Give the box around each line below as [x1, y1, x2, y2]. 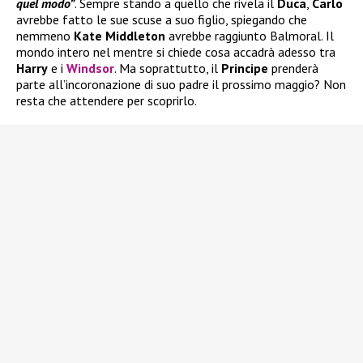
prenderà [268, 59, 318, 76]
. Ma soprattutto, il [114, 59, 221, 76]
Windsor [66, 59, 114, 76]
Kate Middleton [74, 27, 165, 44]
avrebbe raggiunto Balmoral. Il [165, 27, 334, 44]
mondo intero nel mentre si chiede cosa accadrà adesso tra [16, 43, 335, 60]
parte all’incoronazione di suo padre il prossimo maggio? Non [16, 75, 346, 92]
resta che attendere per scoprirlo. [16, 92, 197, 109]
